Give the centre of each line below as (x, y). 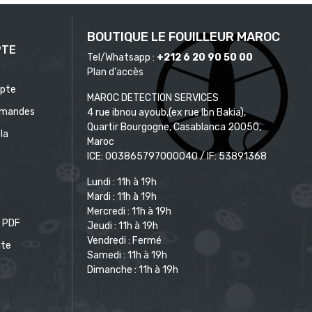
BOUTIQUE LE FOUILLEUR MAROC (184, 37)
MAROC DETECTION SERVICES (153, 97)
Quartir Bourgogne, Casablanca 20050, (174, 127)
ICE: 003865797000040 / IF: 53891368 (177, 156)
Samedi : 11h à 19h (127, 255)
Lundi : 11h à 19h (122, 182)
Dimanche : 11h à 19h (133, 270)
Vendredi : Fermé (124, 240)
